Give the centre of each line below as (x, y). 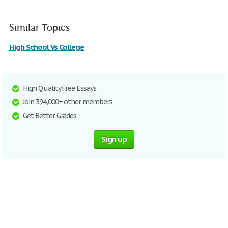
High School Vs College (47, 47)
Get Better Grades (50, 116)
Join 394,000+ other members (68, 102)
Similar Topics (39, 28)
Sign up (114, 139)
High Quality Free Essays (60, 88)
